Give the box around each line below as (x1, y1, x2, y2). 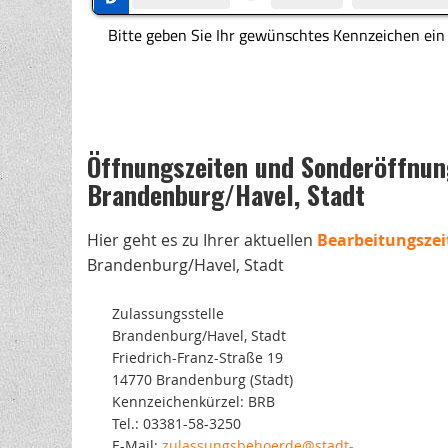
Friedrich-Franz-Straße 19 (112, 348, 283, 367)
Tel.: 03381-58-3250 (112, 414, 241, 433)
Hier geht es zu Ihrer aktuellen (87, 229, 317, 251)
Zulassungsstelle (112, 304, 224, 323)
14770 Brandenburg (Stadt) (112, 370, 293, 389)
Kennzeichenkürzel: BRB (112, 392, 275, 411)
